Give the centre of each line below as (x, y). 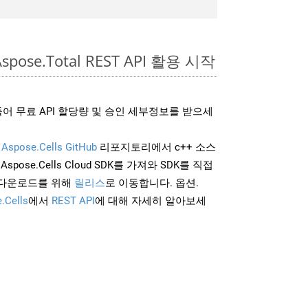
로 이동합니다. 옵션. (152, 183)
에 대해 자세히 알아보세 (151, 200)
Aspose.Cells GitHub (49, 147)
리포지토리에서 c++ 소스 (156, 147)
